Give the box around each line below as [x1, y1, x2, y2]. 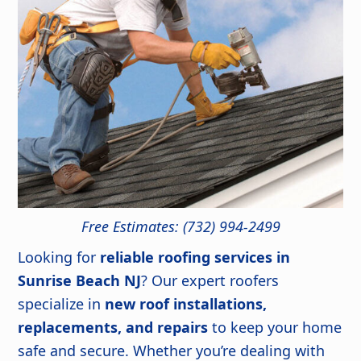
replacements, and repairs [18, 317, 209, 338]
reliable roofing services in [100, 247, 291, 268]
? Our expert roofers [141, 271, 280, 291]
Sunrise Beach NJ [18, 271, 142, 291]
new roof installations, [105, 294, 268, 314]
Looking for [18, 247, 101, 268]
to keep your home [208, 317, 342, 338]
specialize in [18, 294, 106, 314]
